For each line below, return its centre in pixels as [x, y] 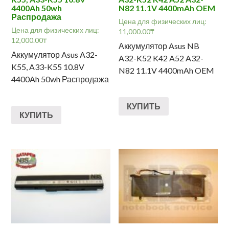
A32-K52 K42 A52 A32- [161, 58]
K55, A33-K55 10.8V [48, 67]
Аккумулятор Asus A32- [55, 55]
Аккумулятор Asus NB [159, 46]
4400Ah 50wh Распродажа [60, 79]
